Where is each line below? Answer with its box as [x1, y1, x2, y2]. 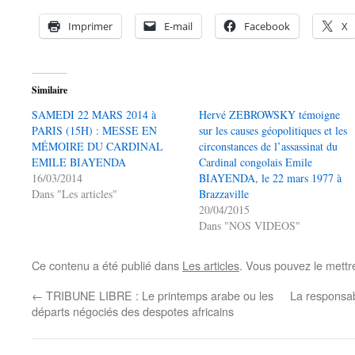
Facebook [244, 19, 290, 34]
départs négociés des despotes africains [32, 303, 234, 320]
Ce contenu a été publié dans [32, 257, 182, 274]
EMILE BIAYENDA [32, 155, 126, 170]
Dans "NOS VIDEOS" [199, 218, 301, 234]
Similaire [32, 83, 67, 97]
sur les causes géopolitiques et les [199, 123, 348, 139]
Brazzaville [199, 186, 250, 202]
